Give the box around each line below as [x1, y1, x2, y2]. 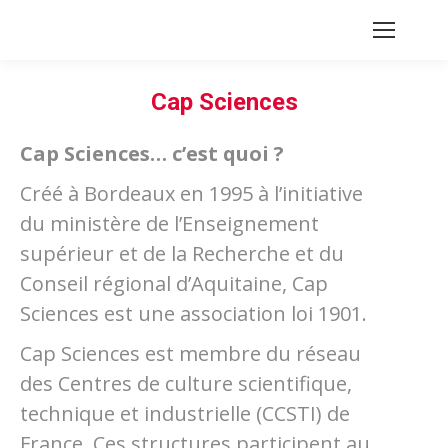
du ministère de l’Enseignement [20, 210, 319, 237]
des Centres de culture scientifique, [20, 370, 352, 397]
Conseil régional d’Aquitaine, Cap [20, 270, 328, 297]
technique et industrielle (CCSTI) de [20, 400, 350, 427]
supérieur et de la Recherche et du [20, 240, 344, 267]
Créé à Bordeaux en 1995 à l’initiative [20, 180, 363, 207]
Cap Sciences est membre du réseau [20, 340, 361, 367]
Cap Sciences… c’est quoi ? [20, 140, 284, 167]
